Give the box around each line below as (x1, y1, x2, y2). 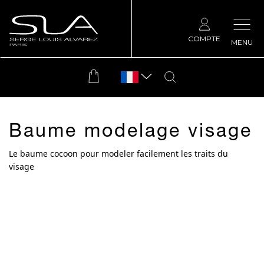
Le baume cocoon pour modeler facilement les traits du (9, 148, 228, 159)
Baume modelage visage (9, 123, 252, 142)
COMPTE (188, 34, 220, 43)
